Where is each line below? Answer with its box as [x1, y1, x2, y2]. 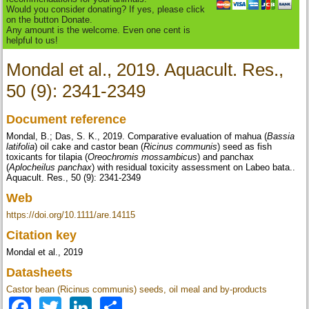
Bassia [267, 131, 295, 142]
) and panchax [197, 152, 255, 163]
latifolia [6, 141, 35, 152]
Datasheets [6, 266, 77, 280]
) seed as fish [217, 141, 272, 152]
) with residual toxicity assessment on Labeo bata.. [92, 162, 296, 173]
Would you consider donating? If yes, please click [6, 4, 206, 15]
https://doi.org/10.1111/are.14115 [6, 210, 136, 221]
